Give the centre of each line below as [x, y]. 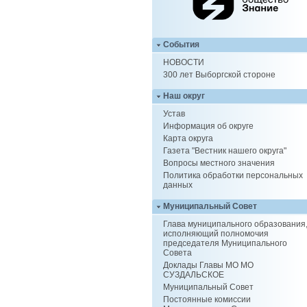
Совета [177, 253]
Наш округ [184, 96]
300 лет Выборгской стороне [219, 75]
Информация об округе [208, 126]
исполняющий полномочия [216, 234]
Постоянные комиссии [207, 300]
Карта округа [188, 139]
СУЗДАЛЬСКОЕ [194, 275]
